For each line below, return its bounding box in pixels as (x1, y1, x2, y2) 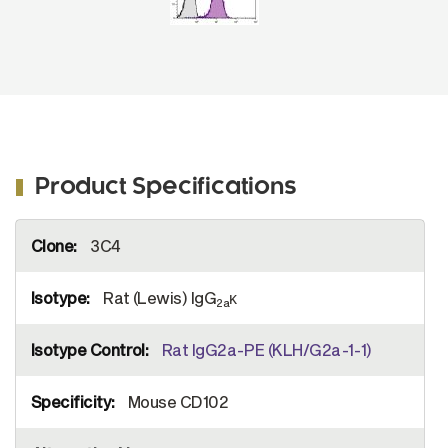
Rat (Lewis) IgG (99, 288, 217, 307)
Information (15, 237, 72, 249)
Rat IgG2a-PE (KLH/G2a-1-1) (161, 340, 372, 359)
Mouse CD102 (124, 392, 229, 411)
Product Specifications (35, 177, 297, 199)
